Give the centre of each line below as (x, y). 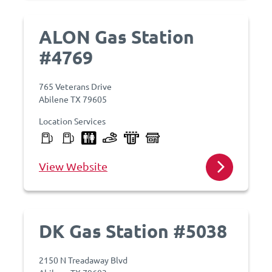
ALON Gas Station (117, 37)
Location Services (72, 121)
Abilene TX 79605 (73, 99)
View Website (73, 166)
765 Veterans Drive (75, 86)
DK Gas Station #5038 (133, 231)
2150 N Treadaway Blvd (83, 260)
